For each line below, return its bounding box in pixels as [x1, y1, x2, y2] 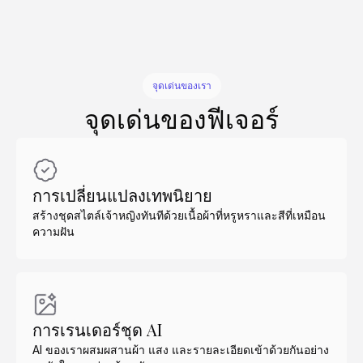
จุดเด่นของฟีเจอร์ [84, 100, 279, 135]
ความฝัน [32, 224, 75, 238]
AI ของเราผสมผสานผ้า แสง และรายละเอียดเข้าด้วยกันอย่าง [32, 343, 329, 357]
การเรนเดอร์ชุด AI [32, 318, 162, 340]
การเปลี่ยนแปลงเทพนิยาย [32, 184, 212, 206]
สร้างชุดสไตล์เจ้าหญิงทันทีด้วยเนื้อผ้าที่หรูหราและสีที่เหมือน [32, 208, 326, 222]
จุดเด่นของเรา [152, 79, 211, 92]
